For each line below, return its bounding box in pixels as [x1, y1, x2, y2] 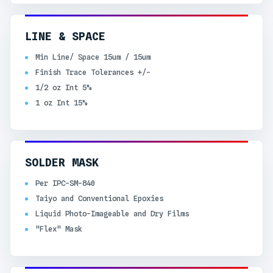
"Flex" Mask [35, 224, 82, 234]
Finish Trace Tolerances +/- [35, 67, 151, 77]
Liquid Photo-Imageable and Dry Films [35, 209, 189, 219]
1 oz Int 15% [35, 98, 87, 108]
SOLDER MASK [25, 156, 99, 169]
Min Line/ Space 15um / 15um [35, 52, 151, 62]
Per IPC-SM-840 [35, 178, 95, 188]
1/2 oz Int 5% [35, 83, 91, 93]
